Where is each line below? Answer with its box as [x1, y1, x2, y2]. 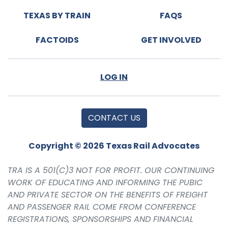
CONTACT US [88, 111, 140, 124]
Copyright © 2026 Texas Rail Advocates [28, 139, 199, 152]
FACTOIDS [35, 34, 79, 46]
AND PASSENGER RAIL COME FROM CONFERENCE [8, 201, 196, 213]
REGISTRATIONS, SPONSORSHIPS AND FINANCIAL [8, 213, 193, 225]
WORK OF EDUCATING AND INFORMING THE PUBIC [8, 176, 203, 188]
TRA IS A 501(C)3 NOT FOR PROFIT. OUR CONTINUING [8, 164, 214, 176]
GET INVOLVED [140, 34, 202, 46]
